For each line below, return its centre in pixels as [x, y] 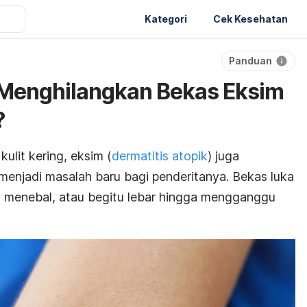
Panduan [250, 61]
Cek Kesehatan [250, 19]
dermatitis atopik [160, 156]
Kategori [166, 19]
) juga [223, 156]
